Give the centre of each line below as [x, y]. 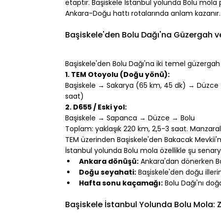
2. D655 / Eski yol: [96, 107]
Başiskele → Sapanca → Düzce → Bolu [130, 118]
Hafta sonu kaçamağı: [121, 183]
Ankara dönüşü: [109, 161]
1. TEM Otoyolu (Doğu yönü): [117, 74]
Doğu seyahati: [108, 172]
